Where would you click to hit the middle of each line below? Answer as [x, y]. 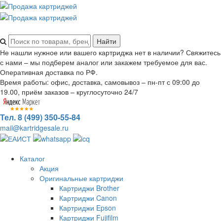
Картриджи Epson [88, 207]
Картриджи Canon [88, 198]
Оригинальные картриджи [81, 178]
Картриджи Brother [89, 188]
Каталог [32, 158]
